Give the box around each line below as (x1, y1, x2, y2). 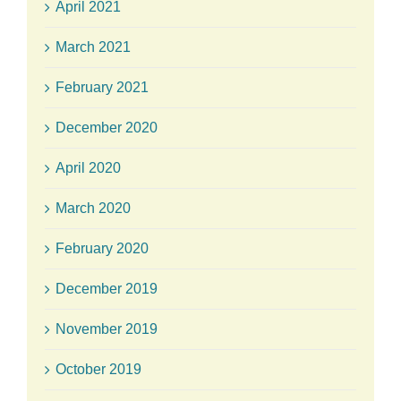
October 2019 (55, 361, 141, 377)
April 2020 (55, 159, 121, 175)
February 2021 (55, 79, 149, 95)
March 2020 (55, 200, 131, 216)
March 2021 (55, 38, 131, 55)
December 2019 (55, 280, 158, 296)
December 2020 (55, 119, 158, 135)
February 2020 (55, 240, 149, 256)
